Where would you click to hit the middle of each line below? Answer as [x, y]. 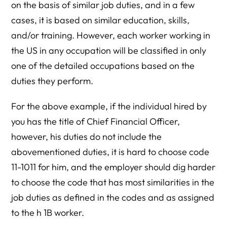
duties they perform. [52, 81]
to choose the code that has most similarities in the [113, 182]
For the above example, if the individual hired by [109, 106]
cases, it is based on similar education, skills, [101, 20]
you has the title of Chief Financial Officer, [96, 121]
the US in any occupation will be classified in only [109, 50]
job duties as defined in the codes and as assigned [113, 197]
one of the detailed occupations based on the [103, 66]
